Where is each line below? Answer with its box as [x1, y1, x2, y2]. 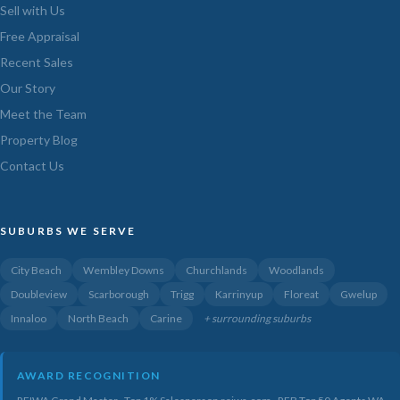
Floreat [284, 287, 319, 301]
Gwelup [340, 287, 377, 301]
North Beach [68, 311, 129, 325]
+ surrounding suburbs [204, 311, 311, 325]
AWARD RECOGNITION [17, 368, 161, 382]
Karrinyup [215, 287, 262, 301]
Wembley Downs [83, 262, 164, 277]
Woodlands [269, 262, 324, 277]
